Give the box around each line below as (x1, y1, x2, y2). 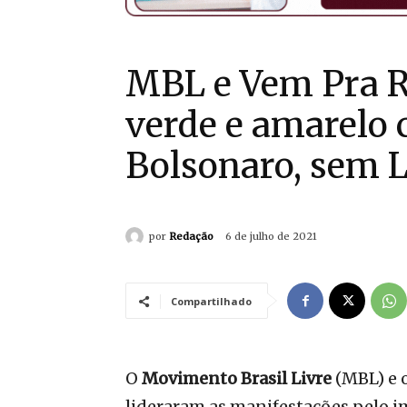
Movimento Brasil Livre (142, 368, 332, 390)
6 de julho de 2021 (225, 230, 317, 243)
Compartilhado (171, 294, 252, 309)
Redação (169, 229, 213, 243)
